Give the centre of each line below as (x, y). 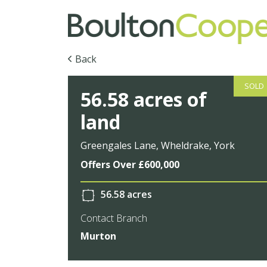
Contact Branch (114, 218)
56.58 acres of (144, 99)
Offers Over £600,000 (130, 164)
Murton (99, 236)
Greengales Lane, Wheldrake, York (158, 145)
